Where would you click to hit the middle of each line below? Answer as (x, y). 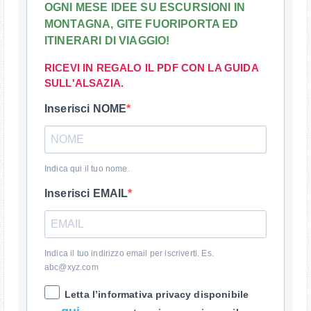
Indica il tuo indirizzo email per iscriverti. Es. (129, 253)
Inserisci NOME (86, 108)
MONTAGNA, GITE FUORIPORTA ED (142, 24)
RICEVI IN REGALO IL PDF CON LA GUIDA (151, 67)
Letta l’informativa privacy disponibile (157, 294)
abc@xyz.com (72, 267)
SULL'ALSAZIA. (84, 83)
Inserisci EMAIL (86, 193)
